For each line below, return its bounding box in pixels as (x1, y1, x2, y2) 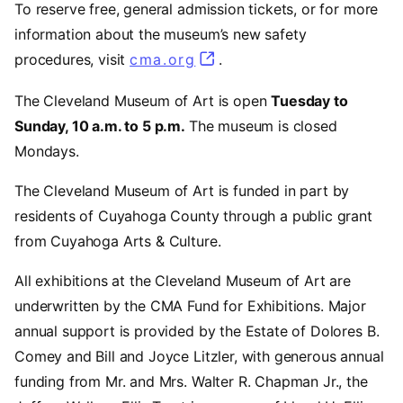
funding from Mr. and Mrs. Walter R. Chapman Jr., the (14, 372, 368, 390)
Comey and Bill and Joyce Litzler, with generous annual (14, 346, 384, 365)
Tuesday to (271, 91, 348, 110)
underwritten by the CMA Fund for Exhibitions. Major (14, 296, 366, 315)
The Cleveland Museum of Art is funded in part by (14, 181, 350, 200)
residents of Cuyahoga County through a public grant (14, 206, 372, 225)
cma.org (130, 50, 196, 69)
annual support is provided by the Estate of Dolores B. (14, 321, 380, 340)
